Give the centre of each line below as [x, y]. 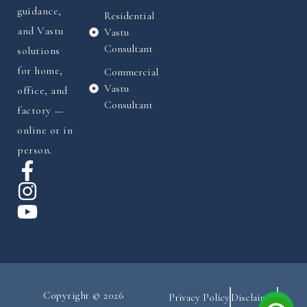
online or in [45, 131]
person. [35, 150]
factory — [40, 111]
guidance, [39, 11]
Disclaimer [254, 298]
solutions [39, 51]
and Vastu [40, 31]
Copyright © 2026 [84, 296]
